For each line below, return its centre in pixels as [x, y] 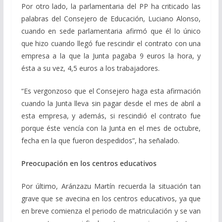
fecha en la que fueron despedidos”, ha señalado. [100, 140]
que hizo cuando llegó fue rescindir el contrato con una [111, 43]
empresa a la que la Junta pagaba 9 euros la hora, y [111, 55]
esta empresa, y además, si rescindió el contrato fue [111, 115]
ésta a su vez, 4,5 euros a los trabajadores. [90, 68]
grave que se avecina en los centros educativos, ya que [111, 198]
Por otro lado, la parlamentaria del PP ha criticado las [111, 6]
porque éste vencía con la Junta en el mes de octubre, [111, 128]
